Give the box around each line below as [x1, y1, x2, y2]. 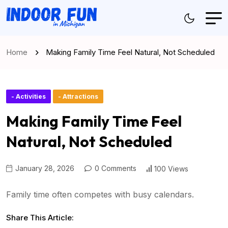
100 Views [154, 164, 188, 173]
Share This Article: [6, 213, 74, 223]
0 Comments [93, 164, 136, 173]
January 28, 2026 [13, 164, 74, 173]
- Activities [11, 93, 46, 101]
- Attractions [58, 93, 98, 101]
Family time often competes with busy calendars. [6, 189, 194, 200]
